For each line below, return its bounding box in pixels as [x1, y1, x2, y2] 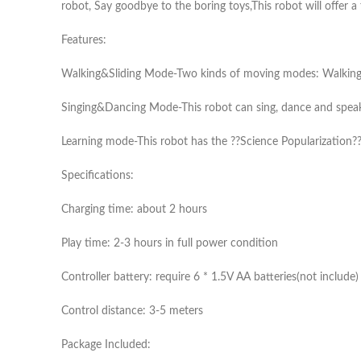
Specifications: [61, 170, 134, 181]
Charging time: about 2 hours [61, 204, 207, 215]
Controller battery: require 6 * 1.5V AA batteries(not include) [61, 272, 359, 283]
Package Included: [61, 339, 151, 351]
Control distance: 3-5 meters [61, 305, 203, 317]
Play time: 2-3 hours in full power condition [61, 238, 278, 249]
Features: [61, 35, 106, 46]
